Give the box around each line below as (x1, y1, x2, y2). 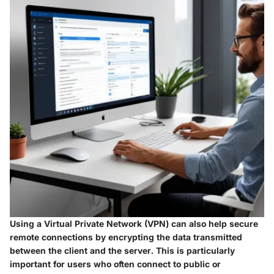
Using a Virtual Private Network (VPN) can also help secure (10, 218, 258, 229)
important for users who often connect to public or (10, 259, 221, 270)
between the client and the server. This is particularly (10, 245, 235, 256)
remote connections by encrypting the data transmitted (10, 232, 242, 243)
